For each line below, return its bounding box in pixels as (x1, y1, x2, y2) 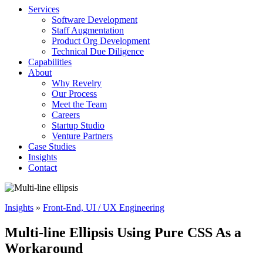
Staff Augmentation (52, 25, 124, 35)
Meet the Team (52, 99, 107, 109)
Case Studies (28, 141, 76, 151)
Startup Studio (52, 120, 104, 130)
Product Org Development (52, 35, 150, 46)
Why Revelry (52, 77, 102, 88)
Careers (52, 109, 80, 120)
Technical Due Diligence (52, 46, 144, 56)
